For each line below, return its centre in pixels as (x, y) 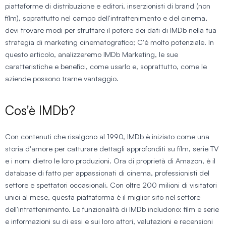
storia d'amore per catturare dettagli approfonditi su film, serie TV (112, 148)
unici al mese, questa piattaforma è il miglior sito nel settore (103, 197)
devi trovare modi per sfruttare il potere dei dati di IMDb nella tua (111, 30)
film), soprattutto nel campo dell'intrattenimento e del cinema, (106, 18)
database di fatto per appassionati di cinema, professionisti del (107, 173)
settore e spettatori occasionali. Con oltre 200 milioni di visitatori (111, 185)
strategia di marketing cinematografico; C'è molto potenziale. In (109, 42)
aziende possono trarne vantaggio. (62, 78)
